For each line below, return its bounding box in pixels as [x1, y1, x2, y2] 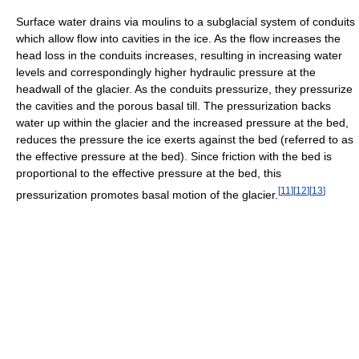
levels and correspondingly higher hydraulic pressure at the [16, 65, 316, 79]
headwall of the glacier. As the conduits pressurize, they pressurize [16, 82, 353, 95]
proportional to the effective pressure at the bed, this [16, 166, 281, 179]
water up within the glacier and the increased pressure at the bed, [16, 115, 349, 129]
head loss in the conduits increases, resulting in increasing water [16, 48, 342, 62]
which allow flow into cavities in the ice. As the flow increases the [16, 31, 341, 45]
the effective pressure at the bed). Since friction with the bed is [16, 149, 332, 163]
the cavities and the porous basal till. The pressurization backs [16, 99, 331, 112]
